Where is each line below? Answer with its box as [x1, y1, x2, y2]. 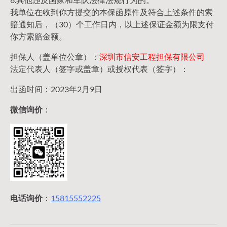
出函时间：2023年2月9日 [10, 84, 102, 94]
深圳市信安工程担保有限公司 [99, 52, 205, 62]
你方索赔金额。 [10, 31, 67, 42]
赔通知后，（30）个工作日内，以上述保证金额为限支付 [10, 19, 214, 29]
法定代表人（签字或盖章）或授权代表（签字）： [10, 64, 188, 74]
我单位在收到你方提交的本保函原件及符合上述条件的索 [10, 7, 213, 17]
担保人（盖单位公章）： [10, 52, 99, 62]
